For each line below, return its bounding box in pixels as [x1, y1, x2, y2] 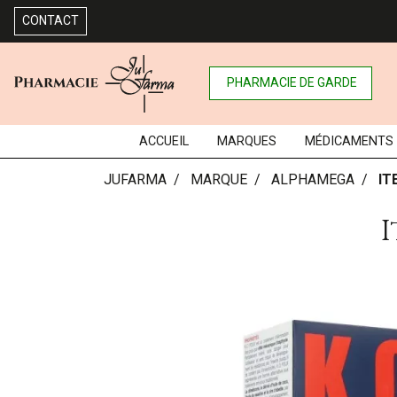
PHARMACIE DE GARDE [227, 75, 358, 90]
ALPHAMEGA [271, 170, 354, 188]
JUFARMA [104, 170, 167, 188]
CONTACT [22, 13, 79, 27]
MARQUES [216, 133, 276, 149]
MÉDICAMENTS [304, 133, 393, 149]
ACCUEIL [138, 133, 189, 149]
